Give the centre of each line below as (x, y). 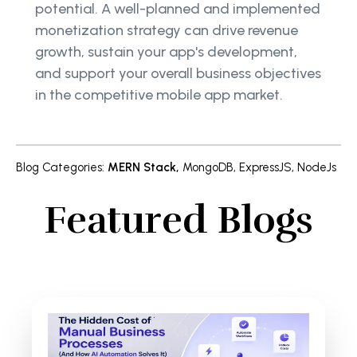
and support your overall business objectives (178, 73)
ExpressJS (265, 167)
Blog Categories (59, 167)
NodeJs (317, 167)
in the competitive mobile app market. (161, 94)
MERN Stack (142, 167)
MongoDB (208, 167)
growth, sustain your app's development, (166, 51)
